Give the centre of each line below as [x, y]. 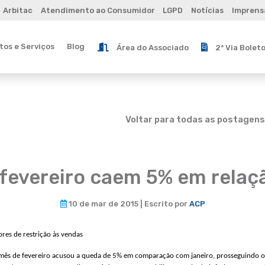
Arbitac [17, 10]
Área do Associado [152, 47]
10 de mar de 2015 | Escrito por [128, 204]
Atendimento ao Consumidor [98, 10]
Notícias [208, 10]
